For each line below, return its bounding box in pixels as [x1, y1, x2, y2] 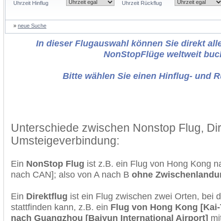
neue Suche [18, 23, 46, 29]
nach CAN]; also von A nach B [11, 169, 132, 180]
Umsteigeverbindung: [11, 134, 119, 147]
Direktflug [26, 191, 68, 201]
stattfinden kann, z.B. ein [11, 202, 110, 212]
